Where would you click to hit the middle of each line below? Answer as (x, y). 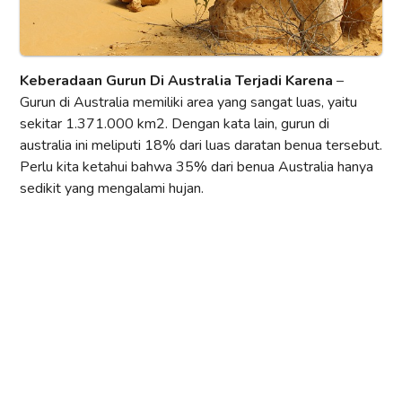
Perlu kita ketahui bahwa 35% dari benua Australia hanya (197, 167)
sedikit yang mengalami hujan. (112, 189)
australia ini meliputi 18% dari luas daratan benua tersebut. (201, 146)
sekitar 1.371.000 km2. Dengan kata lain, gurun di (175, 124)
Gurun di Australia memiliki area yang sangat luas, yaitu (188, 103)
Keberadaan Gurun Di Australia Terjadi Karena (176, 81)
